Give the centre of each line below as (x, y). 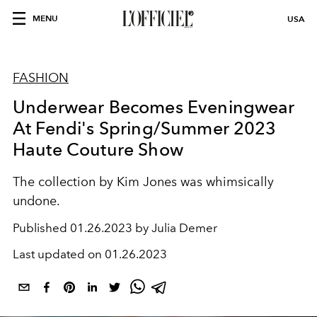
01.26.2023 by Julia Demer (144, 228)
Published (41, 228)
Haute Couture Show (98, 149)
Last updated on (59, 254)
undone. (36, 201)
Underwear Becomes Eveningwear (154, 107)
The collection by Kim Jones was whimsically (143, 182)
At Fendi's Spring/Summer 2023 (145, 128)
